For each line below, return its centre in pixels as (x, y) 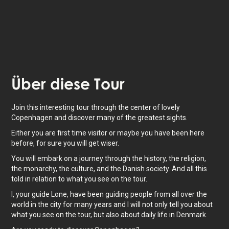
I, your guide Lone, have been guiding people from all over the (109, 194)
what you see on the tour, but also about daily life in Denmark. (110, 215)
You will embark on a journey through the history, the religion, (109, 158)
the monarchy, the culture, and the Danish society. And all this (109, 169)
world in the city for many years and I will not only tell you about (112, 204)
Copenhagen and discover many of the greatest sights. (100, 118)
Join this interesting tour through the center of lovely (96, 107)
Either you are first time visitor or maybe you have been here (108, 133)
